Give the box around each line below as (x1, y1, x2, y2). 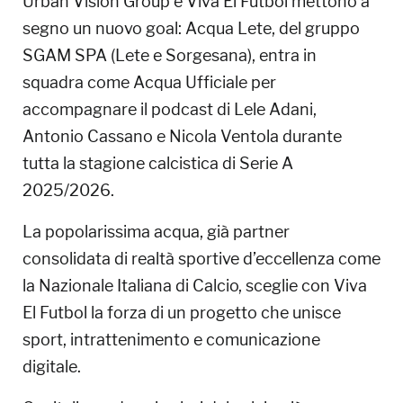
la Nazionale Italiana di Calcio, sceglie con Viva (22, 275, 367, 295)
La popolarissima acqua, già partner (22, 221, 290, 241)
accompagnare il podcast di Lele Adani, (22, 99, 317, 119)
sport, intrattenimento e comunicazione (22, 329, 320, 349)
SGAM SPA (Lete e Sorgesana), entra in (22, 45, 317, 65)
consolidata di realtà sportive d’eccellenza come (22, 248, 381, 268)
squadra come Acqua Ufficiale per (22, 72, 276, 92)
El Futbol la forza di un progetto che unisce (22, 302, 341, 322)
